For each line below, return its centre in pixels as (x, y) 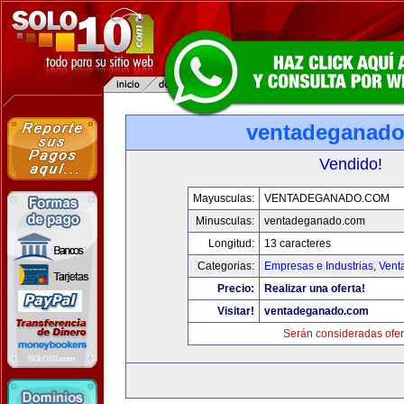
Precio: (236, 289)
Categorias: (226, 266)
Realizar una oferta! (315, 289)
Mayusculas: (224, 198)
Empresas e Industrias (319, 266)
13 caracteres (298, 243)
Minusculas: (225, 221)
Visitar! (236, 311)
